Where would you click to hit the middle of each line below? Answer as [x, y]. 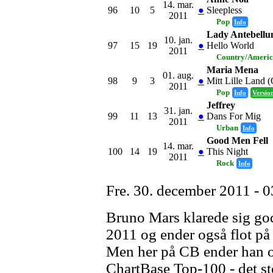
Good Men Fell [237, 140]
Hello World [230, 45]
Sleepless [224, 10]
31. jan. [178, 110]
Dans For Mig [234, 116]
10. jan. [178, 40]
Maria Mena [232, 69]
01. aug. [178, 75]
